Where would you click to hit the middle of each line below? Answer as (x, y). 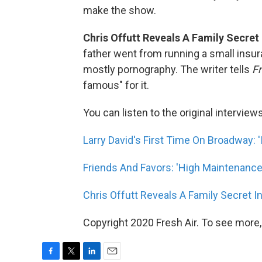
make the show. (120, 10)
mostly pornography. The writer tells (168, 69)
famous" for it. (116, 85)
